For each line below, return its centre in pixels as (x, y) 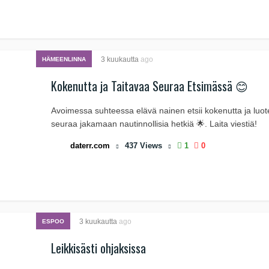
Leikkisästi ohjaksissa (98, 248)
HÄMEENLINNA (64, 59)
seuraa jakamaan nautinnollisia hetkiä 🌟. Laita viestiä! (154, 124)
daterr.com (90, 146)
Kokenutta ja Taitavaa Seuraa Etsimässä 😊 (150, 86)
